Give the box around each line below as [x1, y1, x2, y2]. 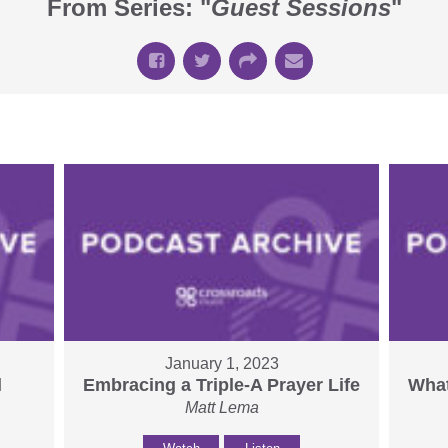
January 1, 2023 [164, 355, 279, 373]
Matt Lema [184, 399, 259, 417]
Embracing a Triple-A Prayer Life [83, 375, 361, 396]
